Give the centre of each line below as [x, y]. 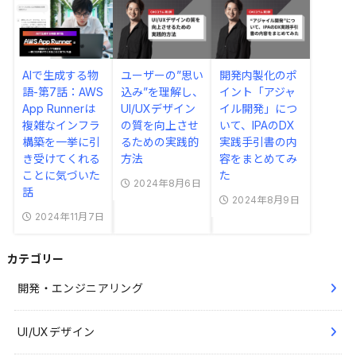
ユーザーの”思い [162, 75]
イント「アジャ [258, 92]
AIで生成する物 [60, 75]
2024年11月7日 [70, 217]
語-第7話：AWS [62, 92]
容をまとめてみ [259, 159]
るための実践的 [159, 142]
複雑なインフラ [61, 126]
